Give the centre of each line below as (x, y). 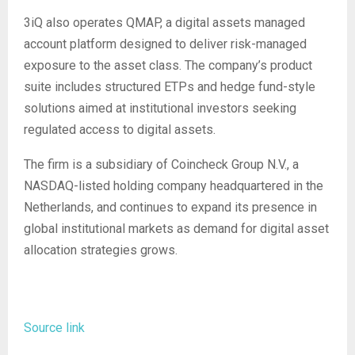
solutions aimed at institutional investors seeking (160, 109)
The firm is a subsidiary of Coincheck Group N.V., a (161, 165)
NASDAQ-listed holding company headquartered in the (174, 186)
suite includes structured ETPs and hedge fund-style (170, 87)
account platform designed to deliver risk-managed (165, 44)
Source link (54, 328)
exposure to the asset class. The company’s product (168, 66)
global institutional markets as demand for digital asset (176, 229)
